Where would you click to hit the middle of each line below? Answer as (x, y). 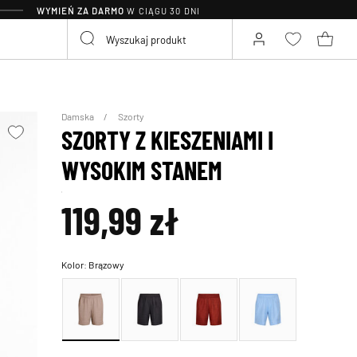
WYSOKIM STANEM (142, 170)
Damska (79, 116)
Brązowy (107, 265)
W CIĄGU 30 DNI (162, 10)
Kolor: (75, 265)
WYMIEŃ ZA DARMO (80, 10)
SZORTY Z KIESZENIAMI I (168, 139)
